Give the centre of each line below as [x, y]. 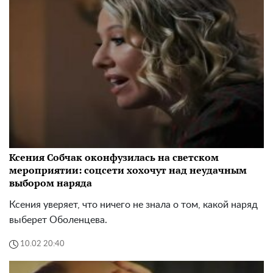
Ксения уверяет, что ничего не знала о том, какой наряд [133, 204]
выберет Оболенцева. [58, 220]
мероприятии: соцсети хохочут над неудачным [128, 170]
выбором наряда [51, 183]
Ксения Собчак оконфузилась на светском [114, 157]
